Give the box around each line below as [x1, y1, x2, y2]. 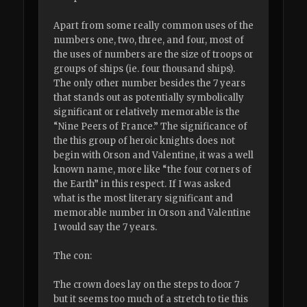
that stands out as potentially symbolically [53, 92, 245, 104]
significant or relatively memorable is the [53, 106, 241, 119]
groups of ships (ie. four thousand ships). [53, 63, 236, 75]
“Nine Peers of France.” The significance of [53, 121, 248, 133]
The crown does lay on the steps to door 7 [53, 279, 240, 291]
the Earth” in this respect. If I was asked [53, 178, 232, 191]
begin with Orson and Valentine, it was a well [53, 149, 254, 162]
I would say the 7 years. [53, 221, 158, 234]
